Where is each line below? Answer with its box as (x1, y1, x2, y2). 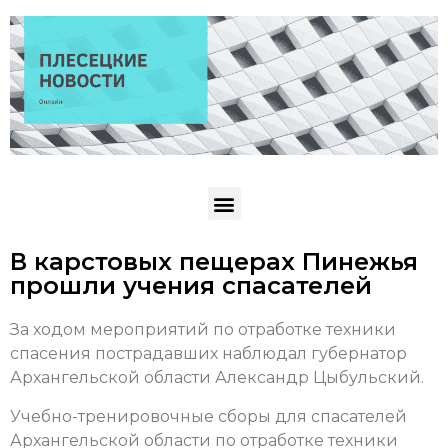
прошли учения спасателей (10, 271, 372, 301)
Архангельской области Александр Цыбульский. (10, 368, 424, 388)
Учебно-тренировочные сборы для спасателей (10, 406, 407, 426)
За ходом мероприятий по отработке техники (10, 320, 396, 340)
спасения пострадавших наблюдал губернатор (10, 344, 407, 364)
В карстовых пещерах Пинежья (10, 247, 418, 277)
